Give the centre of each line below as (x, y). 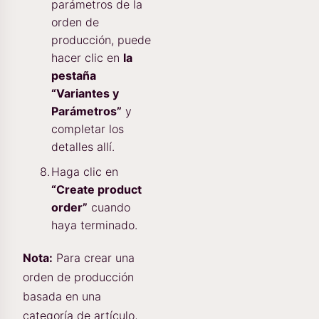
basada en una (62, 297)
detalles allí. (83, 147)
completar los (88, 129)
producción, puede (101, 40)
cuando (109, 208)
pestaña (74, 76)
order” (69, 208)
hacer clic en (87, 58)
